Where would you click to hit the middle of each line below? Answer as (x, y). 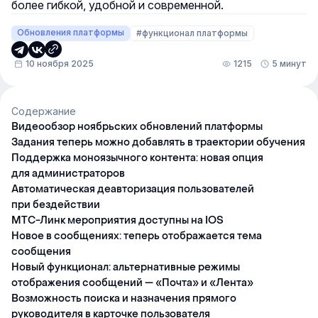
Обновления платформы (71, 32)
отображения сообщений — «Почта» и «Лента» (132, 283)
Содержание (44, 111)
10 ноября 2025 (60, 64)
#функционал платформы (192, 33)
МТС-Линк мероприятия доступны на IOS (117, 220)
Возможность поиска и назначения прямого (124, 298)
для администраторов (68, 174)
